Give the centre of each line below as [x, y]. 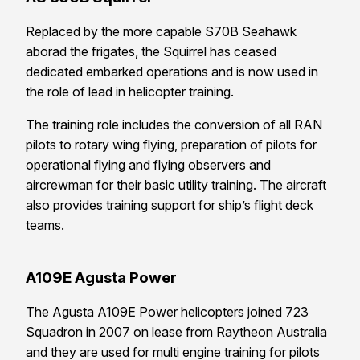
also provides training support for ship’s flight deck [170, 205]
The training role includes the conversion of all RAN [174, 124]
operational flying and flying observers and [148, 164]
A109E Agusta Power [103, 278]
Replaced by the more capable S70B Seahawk [161, 31]
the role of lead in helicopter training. [130, 91]
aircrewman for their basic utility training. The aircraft [176, 184]
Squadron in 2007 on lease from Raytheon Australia [176, 332]
